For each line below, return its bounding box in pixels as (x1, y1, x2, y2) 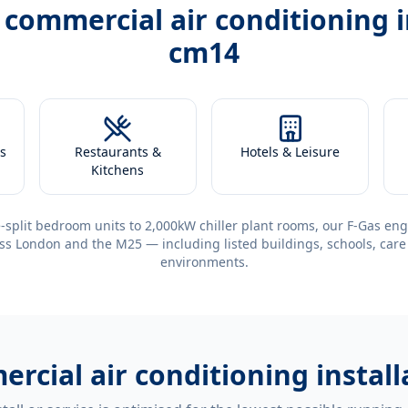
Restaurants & (74, 143, 161, 160)
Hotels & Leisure (240, 143, 341, 160)
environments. (159, 253, 249, 270)
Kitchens (91, 161, 145, 178)
